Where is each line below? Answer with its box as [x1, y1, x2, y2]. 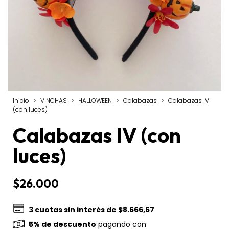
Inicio [13, 96, 29, 105]
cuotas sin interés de [35, 204, 119, 215]
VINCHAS [40, 96, 67, 105]
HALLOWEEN [78, 96, 112, 105]
